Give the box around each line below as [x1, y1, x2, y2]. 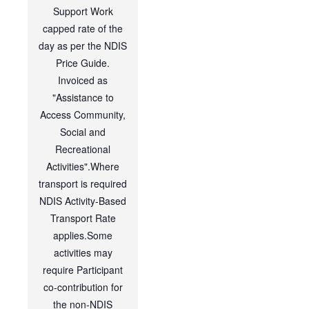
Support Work [52, 4, 113, 19]
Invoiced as [58, 73, 108, 88]
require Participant [43, 263, 123, 277]
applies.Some [53, 228, 112, 243]
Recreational [55, 142, 110, 157]
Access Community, [40, 108, 126, 122]
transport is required [39, 177, 127, 191]
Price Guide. [56, 56, 110, 70]
